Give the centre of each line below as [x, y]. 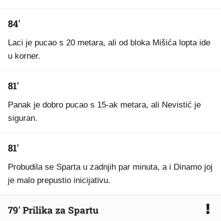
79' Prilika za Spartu [53, 210]
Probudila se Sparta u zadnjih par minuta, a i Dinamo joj [110, 167]
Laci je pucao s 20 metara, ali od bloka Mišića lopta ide [109, 43]
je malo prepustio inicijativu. [59, 180]
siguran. [23, 118]
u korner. [24, 56]
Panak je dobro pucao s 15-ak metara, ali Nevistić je [104, 105]
